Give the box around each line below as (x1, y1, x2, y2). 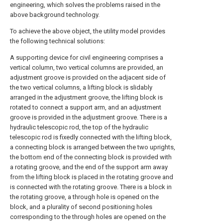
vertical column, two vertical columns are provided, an (10, 64, 163, 72)
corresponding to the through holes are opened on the (10, 213, 166, 221)
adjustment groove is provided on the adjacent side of (10, 74, 166, 82)
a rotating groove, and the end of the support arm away (10, 163, 168, 171)
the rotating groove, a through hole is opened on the (10, 193, 159, 201)
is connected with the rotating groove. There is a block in (10, 183, 172, 191)
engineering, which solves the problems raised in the (10, 1, 160, 9)
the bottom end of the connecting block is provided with (10, 153, 172, 161)
